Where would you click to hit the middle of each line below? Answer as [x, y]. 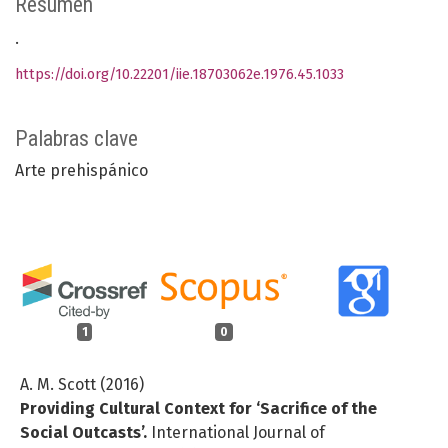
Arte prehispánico [81, 171]
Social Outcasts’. [85, 432]
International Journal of [238, 432]
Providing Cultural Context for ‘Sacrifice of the [198, 408]
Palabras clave [76, 139]
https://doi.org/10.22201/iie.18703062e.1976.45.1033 [179, 75]
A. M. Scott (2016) [82, 384]
